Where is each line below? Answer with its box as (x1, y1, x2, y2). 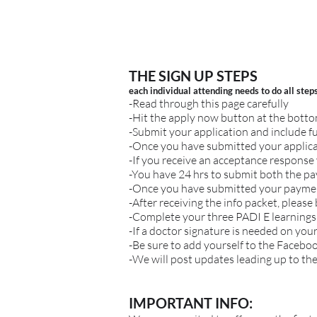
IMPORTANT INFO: (129, 294, 253, 311)
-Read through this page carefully (129, 96, 289, 110)
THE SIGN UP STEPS (129, 67, 258, 84)
